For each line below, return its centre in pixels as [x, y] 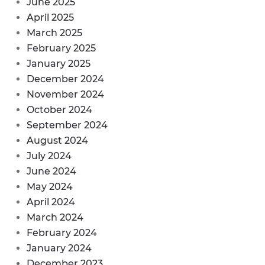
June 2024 [51, 171]
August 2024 [57, 140]
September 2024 [67, 125]
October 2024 [59, 110]
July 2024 [49, 156]
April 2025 [50, 17]
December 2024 [65, 79]
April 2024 [51, 202]
